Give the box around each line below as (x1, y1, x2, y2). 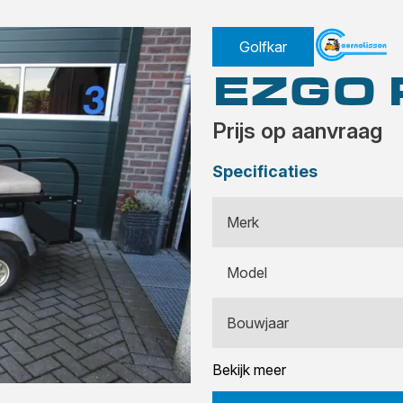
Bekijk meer (212, 361, 290, 379)
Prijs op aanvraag (212, 118, 382, 144)
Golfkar (239, 38, 287, 56)
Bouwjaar (227, 314, 289, 332)
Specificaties (212, 162, 318, 181)
